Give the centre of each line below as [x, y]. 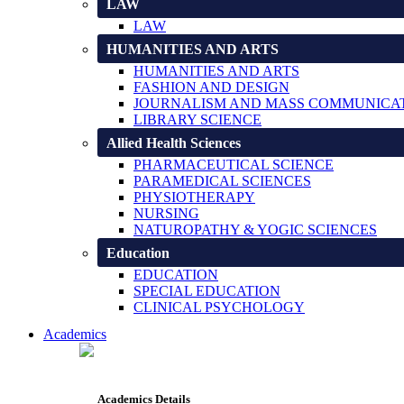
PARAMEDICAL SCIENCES [222, 181]
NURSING [166, 214]
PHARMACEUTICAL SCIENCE [234, 165]
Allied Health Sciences [174, 143]
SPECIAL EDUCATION [207, 291]
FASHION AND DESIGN [211, 87]
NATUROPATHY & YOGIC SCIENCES [255, 230]
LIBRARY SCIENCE [197, 120]
